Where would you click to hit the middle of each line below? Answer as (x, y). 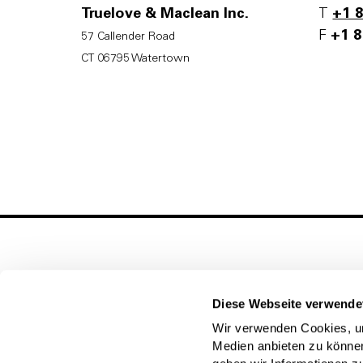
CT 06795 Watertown (135, 58)
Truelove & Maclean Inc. (165, 14)
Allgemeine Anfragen (158, 336)
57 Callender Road (128, 36)
